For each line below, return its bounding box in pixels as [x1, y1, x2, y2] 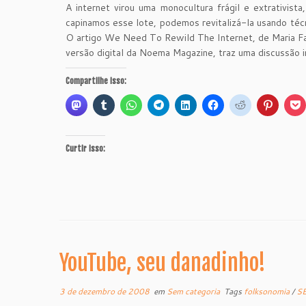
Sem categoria [167, 286, 222, 297]
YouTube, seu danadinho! [59, 249, 266, 277]
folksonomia [244, 286, 292, 297]
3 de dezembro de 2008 [59, 286, 150, 297]
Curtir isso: [65, 143, 105, 154]
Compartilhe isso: [65, 76, 126, 86]
